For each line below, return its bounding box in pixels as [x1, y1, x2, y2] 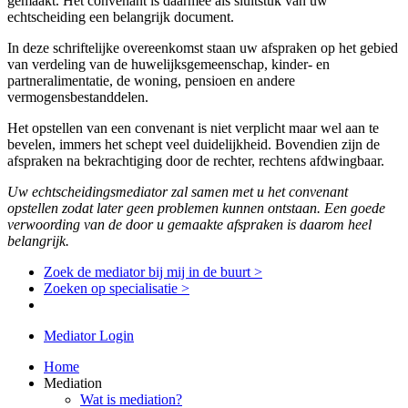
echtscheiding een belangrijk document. [7, 8, 234, 25]
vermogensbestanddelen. [7, 88, 148, 105]
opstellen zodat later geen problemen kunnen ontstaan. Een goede [7, 199, 385, 216]
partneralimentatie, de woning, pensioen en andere [7, 72, 295, 88]
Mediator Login [44, 327, 134, 343]
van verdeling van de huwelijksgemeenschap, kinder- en [7, 56, 330, 72]
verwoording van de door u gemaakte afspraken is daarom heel [7, 216, 372, 232]
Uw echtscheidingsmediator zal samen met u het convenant [7, 183, 348, 199]
